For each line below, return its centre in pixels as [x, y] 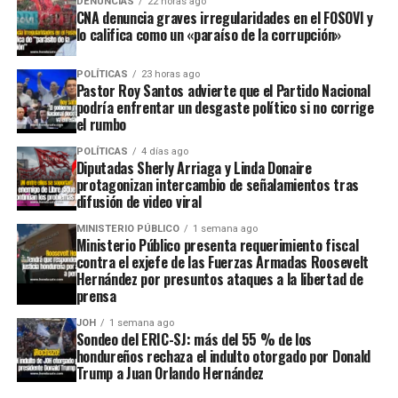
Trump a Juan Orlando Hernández [170, 373]
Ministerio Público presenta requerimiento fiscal [217, 245]
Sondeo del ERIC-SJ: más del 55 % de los [194, 339]
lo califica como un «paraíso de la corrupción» [208, 34]
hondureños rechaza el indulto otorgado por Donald [223, 356]
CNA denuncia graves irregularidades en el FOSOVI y [224, 17]
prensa [96, 295]
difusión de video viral [139, 201]
